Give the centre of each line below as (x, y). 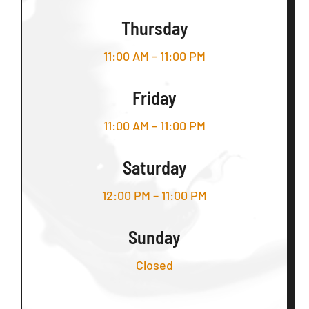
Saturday (154, 167)
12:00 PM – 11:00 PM (154, 195)
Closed (154, 265)
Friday (154, 97)
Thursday (154, 28)
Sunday (154, 237)
